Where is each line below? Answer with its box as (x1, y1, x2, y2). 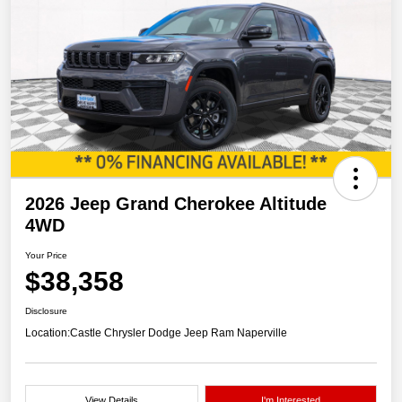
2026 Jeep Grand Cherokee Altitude (25, 194, 327, 214)
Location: (25, 327, 70, 340)
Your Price (25, 250, 67, 261)
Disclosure (25, 306, 67, 317)
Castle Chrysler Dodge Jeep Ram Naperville (70, 327, 287, 340)
